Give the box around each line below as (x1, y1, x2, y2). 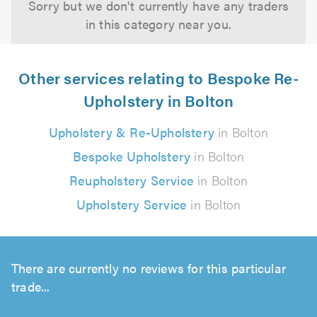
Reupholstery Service (69, 171, 194, 189)
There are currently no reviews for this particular (11, 259, 287, 277)
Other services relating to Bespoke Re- (18, 67, 299, 88)
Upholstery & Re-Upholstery (48, 123, 215, 141)
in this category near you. (85, 15, 232, 33)
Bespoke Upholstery (72, 147, 191, 165)
